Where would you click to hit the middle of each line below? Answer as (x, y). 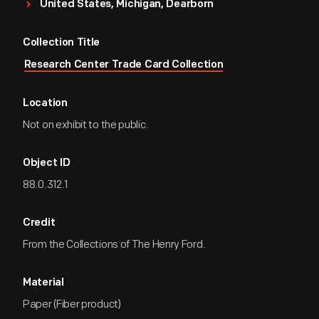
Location (45, 104)
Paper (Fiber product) (72, 304)
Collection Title (62, 43)
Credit (39, 223)
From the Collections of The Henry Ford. (114, 245)
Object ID (47, 163)
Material (43, 283)
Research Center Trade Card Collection (124, 65)
